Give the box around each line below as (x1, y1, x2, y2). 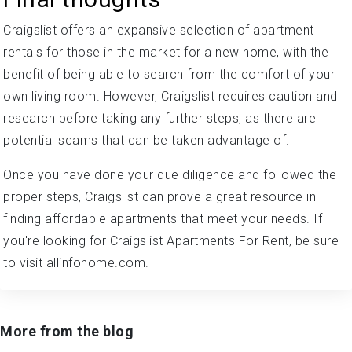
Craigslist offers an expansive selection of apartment (3, 22, 314, 38)
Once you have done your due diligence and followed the (3, 167, 336, 182)
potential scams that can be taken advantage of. (3, 132, 290, 148)
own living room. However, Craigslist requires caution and (3, 88, 338, 104)
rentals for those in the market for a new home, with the (3, 44, 328, 60)
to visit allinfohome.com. (3, 255, 149, 270)
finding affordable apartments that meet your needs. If (3, 211, 322, 226)
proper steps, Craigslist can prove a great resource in (3, 189, 316, 204)
